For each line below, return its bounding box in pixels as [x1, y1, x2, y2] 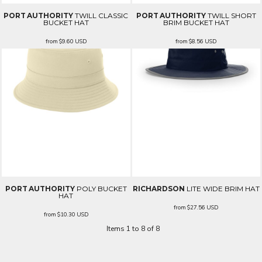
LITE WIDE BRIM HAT [186, 184, 260, 194]
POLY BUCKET [76, 184, 127, 194]
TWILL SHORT [207, 11, 256, 20]
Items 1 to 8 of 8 [106, 223, 160, 233]
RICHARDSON [132, 184, 185, 194]
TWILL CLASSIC [75, 11, 129, 20]
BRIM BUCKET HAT [163, 18, 229, 27]
